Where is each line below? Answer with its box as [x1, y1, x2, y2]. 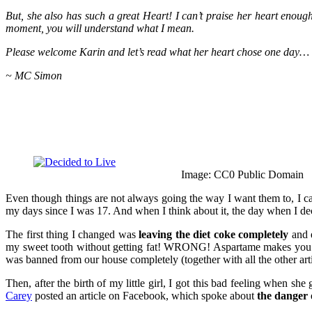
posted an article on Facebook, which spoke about [32, 289, 257, 302]
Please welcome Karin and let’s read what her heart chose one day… [6, 46, 309, 58]
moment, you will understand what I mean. [6, 22, 194, 35]
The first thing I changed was [6, 228, 139, 240]
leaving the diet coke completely [139, 228, 289, 240]
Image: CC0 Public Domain [181, 168, 304, 180]
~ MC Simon [6, 70, 62, 82]
